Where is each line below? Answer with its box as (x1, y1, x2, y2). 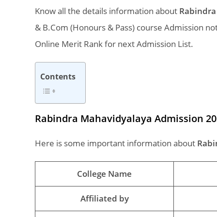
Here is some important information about (35, 138, 197, 149)
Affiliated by (80, 193, 129, 204)
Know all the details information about (35, 5, 179, 16)
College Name (77, 168, 132, 179)
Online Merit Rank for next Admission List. (35, 38, 193, 49)
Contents (40, 70, 76, 82)
